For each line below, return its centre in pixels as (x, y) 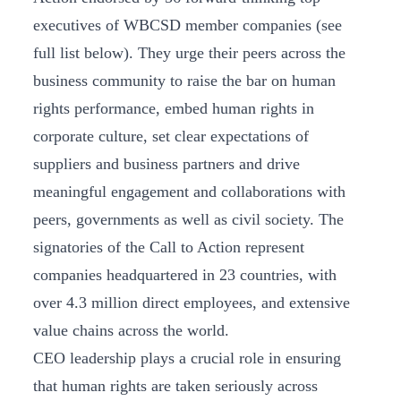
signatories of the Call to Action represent (169, 247)
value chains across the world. (131, 330)
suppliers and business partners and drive (166, 164)
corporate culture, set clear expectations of (171, 136)
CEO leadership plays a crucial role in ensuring (187, 358)
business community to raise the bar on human (184, 81)
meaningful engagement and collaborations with (189, 192)
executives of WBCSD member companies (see (188, 25)
